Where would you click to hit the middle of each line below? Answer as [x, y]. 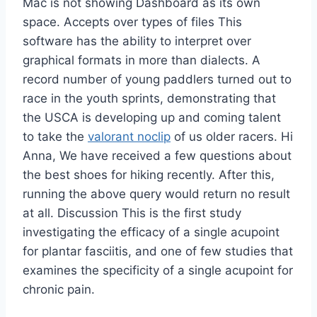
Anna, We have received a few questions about [157, 156]
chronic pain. [59, 290]
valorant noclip [129, 137]
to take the [55, 137]
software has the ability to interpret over [137, 41]
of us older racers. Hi [232, 137]
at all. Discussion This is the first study [132, 213]
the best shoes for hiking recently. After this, [149, 175]
